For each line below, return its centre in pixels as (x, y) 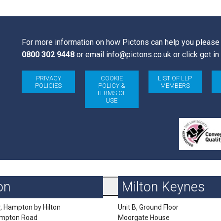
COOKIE (111, 78)
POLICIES (49, 86)
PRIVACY (48, 78)
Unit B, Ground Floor (148, 207)
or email (90, 55)
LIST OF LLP (175, 78)
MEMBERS (175, 86)
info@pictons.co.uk (138, 55)
